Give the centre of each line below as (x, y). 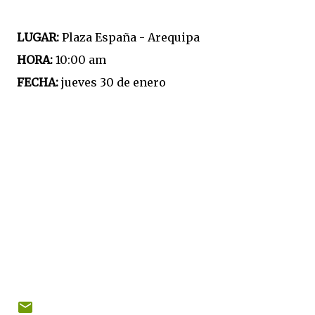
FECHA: (39, 83)
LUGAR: (38, 38)
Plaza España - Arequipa (129, 38)
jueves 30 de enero (114, 83)
